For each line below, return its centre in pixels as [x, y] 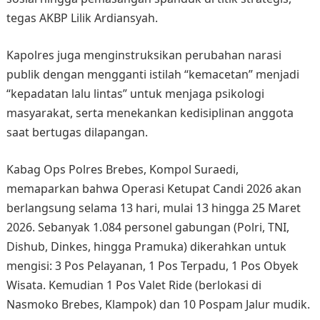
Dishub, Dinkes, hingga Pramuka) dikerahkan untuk [146, 247]
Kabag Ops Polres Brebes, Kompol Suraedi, [122, 170]
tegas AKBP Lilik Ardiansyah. [82, 18]
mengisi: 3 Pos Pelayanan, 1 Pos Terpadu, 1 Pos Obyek [152, 266]
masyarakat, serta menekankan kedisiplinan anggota [150, 113]
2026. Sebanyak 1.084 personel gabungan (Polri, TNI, [147, 227]
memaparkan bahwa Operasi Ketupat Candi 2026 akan [154, 189]
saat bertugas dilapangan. [77, 132]
